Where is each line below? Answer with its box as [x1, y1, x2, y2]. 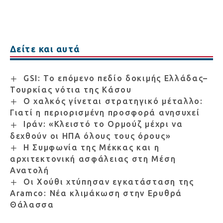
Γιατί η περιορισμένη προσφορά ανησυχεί [10, 108, 200, 117]
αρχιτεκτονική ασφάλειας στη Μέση [10, 154, 176, 163]
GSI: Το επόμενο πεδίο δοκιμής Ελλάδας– [23, 73, 209, 83]
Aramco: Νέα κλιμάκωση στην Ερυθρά [10, 189, 182, 198]
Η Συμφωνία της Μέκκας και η [23, 142, 160, 152]
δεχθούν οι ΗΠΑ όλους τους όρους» [10, 131, 171, 140]
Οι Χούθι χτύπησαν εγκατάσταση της [23, 177, 194, 186]
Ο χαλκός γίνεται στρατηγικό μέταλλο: [23, 97, 203, 106]
